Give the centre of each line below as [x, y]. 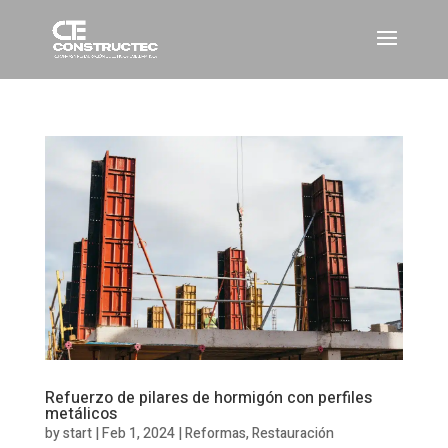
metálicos [80, 413]
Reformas [215, 433]
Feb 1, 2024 [138, 433]
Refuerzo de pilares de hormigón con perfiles [208, 397]
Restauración [292, 433]
